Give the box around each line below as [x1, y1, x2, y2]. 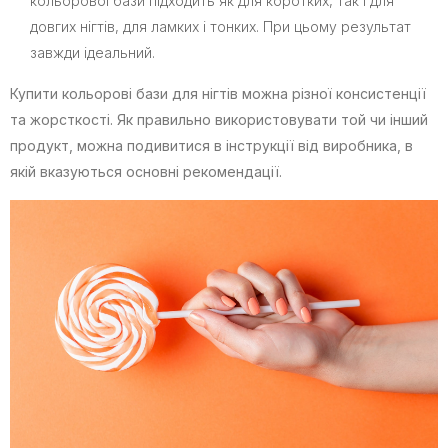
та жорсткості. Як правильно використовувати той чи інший [10, 110, 428, 128]
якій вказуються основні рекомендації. [10, 162, 286, 180]
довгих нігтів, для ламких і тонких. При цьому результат [30, 17, 411, 35]
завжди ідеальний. [30, 43, 159, 61]
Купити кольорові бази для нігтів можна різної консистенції [10, 84, 426, 102]
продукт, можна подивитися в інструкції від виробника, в [10, 136, 413, 154]
